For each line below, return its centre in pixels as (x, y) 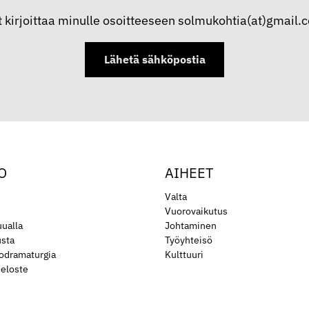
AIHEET (189, 173)
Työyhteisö (189, 240)
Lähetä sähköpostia (154, 60)
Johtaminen (191, 226)
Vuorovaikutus (196, 211)
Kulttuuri (184, 255)
